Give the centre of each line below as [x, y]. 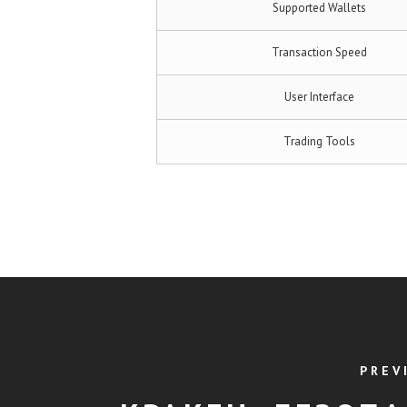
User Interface [319, 96]
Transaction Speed [319, 52]
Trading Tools [319, 141]
